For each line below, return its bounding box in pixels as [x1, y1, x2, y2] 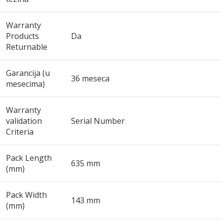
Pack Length [6, 152, 52, 163]
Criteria [6, 126, 34, 137]
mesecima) [6, 78, 45, 89]
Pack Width [6, 189, 47, 200]
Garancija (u [6, 68, 50, 78]
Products [6, 31, 39, 41]
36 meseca [71, 73, 110, 84]
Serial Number [71, 115, 125, 126]
